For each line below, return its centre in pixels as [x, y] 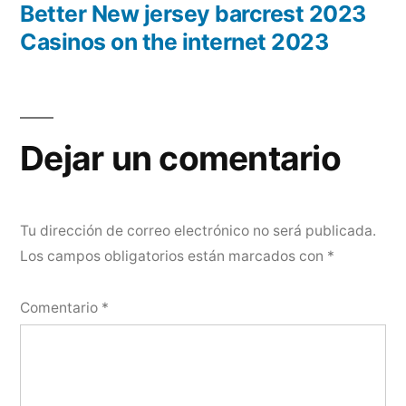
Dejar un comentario [180, 159]
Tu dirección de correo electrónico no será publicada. [198, 231]
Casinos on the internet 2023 [174, 42]
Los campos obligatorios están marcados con [174, 256]
